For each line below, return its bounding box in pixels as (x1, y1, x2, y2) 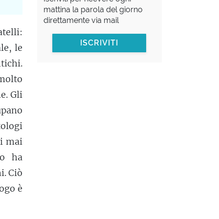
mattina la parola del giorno (43, 5, 143, 15)
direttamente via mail (43, 16, 119, 25)
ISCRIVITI (80, 38, 119, 48)
